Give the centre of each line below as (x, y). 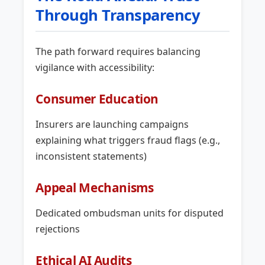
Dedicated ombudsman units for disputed (130, 213)
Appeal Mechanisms (95, 188)
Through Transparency (118, 15)
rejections (58, 229)
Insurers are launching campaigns (112, 125)
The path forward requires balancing (118, 52)
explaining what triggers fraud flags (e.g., (128, 140)
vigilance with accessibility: (95, 68)
